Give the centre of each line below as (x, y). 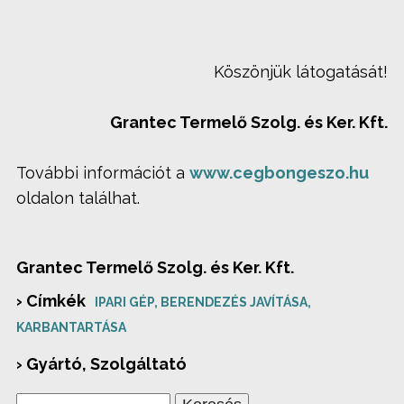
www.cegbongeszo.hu (279, 173)
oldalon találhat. (78, 198)
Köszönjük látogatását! (301, 72)
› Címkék (51, 300)
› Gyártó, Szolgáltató (101, 364)
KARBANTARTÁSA (71, 327)
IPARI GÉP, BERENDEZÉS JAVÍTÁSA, (202, 302)
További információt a (103, 173)
